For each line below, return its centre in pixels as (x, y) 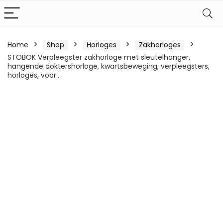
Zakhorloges (160, 45)
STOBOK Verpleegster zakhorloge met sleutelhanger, (99, 57)
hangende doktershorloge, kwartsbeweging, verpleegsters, (109, 66)
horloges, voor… (34, 75)
